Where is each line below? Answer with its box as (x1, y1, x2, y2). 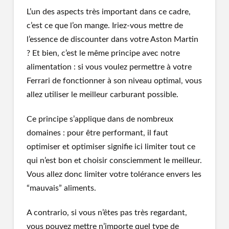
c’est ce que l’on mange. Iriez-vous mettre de (26, 21, 183, 30)
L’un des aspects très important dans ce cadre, (26, 8, 191, 16)
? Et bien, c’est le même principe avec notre (26, 49, 180, 58)
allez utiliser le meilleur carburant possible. (26, 90, 178, 99)
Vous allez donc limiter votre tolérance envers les (26, 170, 201, 179)
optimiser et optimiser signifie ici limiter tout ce (26, 143, 195, 151)
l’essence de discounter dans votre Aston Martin (26, 35, 198, 44)
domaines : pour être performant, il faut (26, 129, 168, 138)
